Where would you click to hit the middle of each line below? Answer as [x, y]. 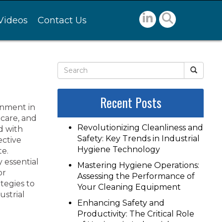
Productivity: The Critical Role [136, 214]
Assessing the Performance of [136, 176]
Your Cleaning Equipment [129, 187]
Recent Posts [131, 102]
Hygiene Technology [119, 149]
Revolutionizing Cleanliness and [140, 128]
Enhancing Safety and [121, 203]
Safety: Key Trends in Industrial [139, 139]
